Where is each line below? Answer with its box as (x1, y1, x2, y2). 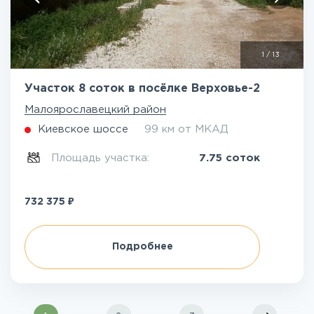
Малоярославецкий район (25, 105, 166, 114)
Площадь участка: (51, 153, 153, 163)
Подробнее (111, 243, 173, 251)
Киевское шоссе (38, 125, 128, 134)
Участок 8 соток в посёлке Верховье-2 (25, 83, 260, 94)
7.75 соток (199, 153, 260, 163)
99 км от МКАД (144, 125, 228, 134)
